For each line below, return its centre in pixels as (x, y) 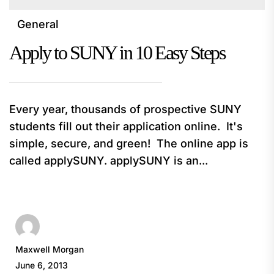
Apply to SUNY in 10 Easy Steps (117, 53)
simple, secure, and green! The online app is (129, 143)
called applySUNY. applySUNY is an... (109, 160)
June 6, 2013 (42, 265)
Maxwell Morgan (50, 249)
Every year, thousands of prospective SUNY (125, 109)
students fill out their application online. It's (126, 126)
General (38, 24)
